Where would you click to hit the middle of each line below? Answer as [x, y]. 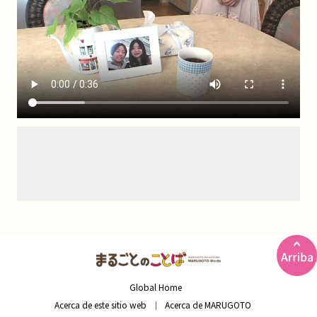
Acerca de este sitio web [100, 304]
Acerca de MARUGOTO [208, 304]
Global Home [156, 287]
